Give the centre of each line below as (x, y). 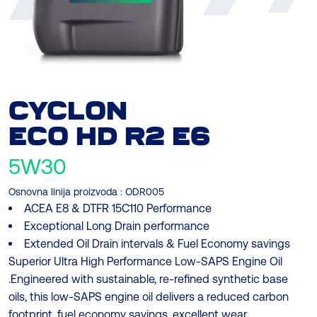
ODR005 (145, 192)
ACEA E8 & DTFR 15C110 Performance (118, 209)
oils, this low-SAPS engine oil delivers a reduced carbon (149, 297)
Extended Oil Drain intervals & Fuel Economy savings (157, 244)
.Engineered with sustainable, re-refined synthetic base (148, 279)
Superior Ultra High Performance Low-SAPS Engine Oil (145, 262)
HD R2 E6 (143, 137)
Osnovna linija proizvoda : (65, 192)
